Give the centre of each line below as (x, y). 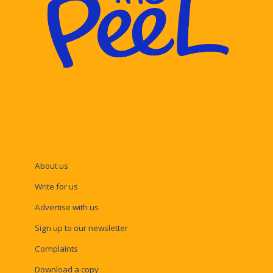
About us (51, 165)
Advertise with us (66, 207)
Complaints (56, 248)
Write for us (56, 186)
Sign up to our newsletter (81, 228)
